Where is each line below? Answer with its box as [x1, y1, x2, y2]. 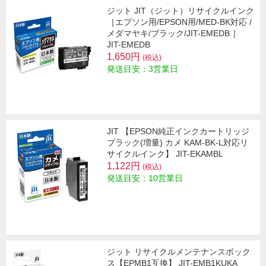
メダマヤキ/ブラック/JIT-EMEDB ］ [107, 28, 240, 38]
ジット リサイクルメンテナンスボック [107, 246, 251, 256]
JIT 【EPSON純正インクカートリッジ [107, 126, 249, 136]
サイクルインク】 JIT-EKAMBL [107, 148, 223, 159]
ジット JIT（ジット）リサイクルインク [107, 5, 254, 15]
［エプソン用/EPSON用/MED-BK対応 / [107, 17, 252, 27]
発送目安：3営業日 [107, 64, 178, 74]
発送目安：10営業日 [107, 173, 183, 183]
